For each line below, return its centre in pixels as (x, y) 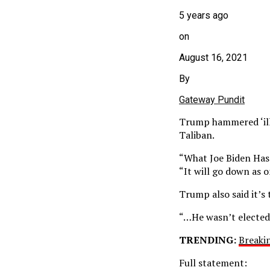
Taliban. (197, 135)
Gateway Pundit (212, 99)
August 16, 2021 (213, 57)
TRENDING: (208, 240)
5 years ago (204, 15)
